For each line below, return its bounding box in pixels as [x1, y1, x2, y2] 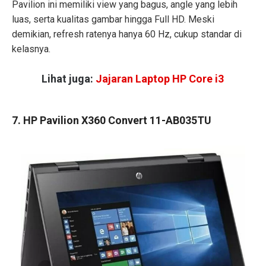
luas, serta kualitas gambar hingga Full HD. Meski [12, 14, 214, 26]
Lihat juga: [42, 72, 96, 85]
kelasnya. [12, 43, 50, 55]
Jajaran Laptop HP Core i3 [96, 72, 224, 85]
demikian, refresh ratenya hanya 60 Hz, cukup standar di [12, 28, 242, 40]
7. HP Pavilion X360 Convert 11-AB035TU [12, 114, 211, 127]
